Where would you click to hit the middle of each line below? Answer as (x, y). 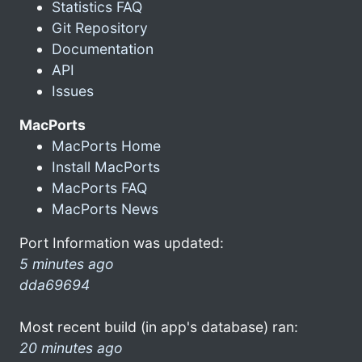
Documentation (103, 48)
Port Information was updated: (122, 242)
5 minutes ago (67, 263)
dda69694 (55, 284)
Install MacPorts (106, 166)
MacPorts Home (106, 145)
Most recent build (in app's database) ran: (159, 326)
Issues (73, 90)
